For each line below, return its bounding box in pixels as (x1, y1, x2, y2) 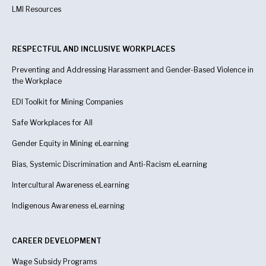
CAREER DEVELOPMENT (12, 236, 102, 245)
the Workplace (12, 76, 62, 85)
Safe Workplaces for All (12, 118, 93, 127)
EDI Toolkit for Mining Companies (12, 97, 123, 106)
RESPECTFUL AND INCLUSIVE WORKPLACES (12, 44, 175, 53)
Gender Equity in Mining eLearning (12, 138, 129, 148)
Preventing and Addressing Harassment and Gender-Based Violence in (12, 65, 254, 74)
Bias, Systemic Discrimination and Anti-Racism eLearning (12, 159, 207, 169)
